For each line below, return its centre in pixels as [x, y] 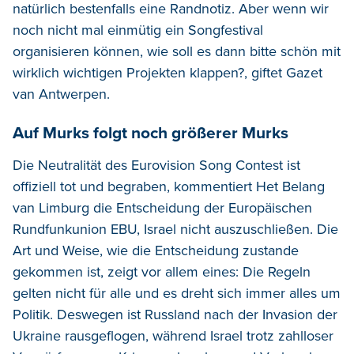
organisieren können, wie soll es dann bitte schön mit [177, 51]
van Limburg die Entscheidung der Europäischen [162, 207]
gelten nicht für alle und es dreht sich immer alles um [177, 293]
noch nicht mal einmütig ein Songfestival [138, 30]
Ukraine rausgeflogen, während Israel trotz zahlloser [173, 335]
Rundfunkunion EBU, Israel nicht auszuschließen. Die [175, 229]
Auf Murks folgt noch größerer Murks [151, 133]
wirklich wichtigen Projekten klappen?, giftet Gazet [168, 72]
